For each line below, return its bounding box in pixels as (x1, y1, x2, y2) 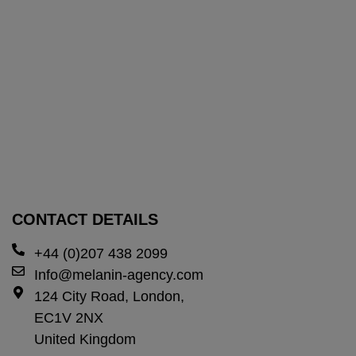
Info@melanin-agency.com (34, 267, 203, 284)
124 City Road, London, (34, 288, 184, 305)
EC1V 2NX (34, 310, 103, 327)
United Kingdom (34, 331, 136, 348)
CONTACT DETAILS (12, 211, 158, 229)
